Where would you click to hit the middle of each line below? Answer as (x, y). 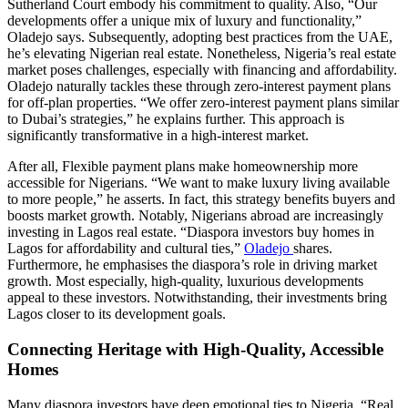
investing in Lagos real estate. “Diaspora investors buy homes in (191, 232)
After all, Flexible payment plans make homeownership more (183, 167)
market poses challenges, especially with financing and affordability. (202, 70)
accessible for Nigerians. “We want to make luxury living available (199, 183)
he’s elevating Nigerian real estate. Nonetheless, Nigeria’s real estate (202, 54)
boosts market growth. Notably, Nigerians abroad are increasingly (195, 216)
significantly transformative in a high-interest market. (158, 136)
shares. (313, 249)
